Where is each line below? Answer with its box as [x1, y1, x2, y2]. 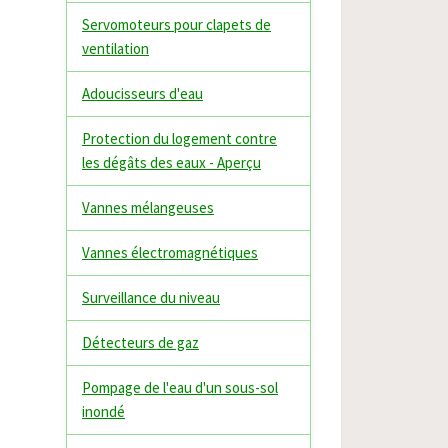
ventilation [82, 39, 149, 58]
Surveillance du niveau [82, 288, 220, 307]
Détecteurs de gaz [82, 333, 199, 352]
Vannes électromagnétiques [82, 243, 258, 262]
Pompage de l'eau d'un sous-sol [82, 378, 278, 397]
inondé [82, 402, 125, 421]
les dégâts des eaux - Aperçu [82, 153, 261, 172]
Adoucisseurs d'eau [82, 84, 203, 103]
